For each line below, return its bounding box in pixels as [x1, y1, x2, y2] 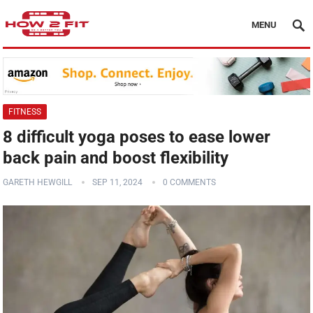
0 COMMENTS [163, 177, 217, 188]
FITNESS [8, 107, 42, 117]
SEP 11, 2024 [92, 177, 143, 188]
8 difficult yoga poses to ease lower [3, 127, 271, 147]
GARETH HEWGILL [3, 177, 73, 188]
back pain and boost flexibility [3, 148, 229, 168]
